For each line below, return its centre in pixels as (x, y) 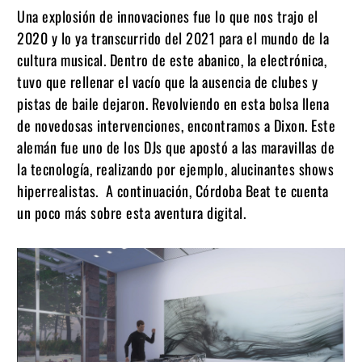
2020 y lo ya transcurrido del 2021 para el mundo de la (173, 38)
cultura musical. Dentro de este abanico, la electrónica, (172, 60)
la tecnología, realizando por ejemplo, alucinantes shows (175, 169)
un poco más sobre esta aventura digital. (135, 213)
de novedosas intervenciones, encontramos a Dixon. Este (176, 126)
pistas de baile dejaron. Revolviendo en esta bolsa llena (173, 104)
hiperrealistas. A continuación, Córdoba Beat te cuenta (173, 191)
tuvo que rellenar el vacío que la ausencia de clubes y (167, 82)
